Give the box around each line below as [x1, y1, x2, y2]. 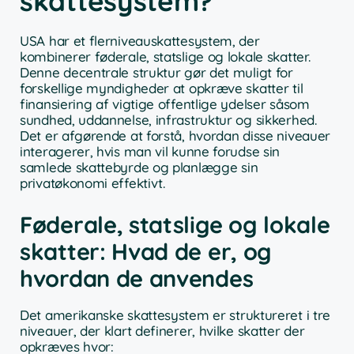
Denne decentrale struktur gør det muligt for [20, 63, 293, 81]
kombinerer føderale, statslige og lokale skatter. [20, 47, 311, 65]
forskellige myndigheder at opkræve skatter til [20, 79, 303, 96]
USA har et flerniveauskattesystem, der [20, 32, 260, 49]
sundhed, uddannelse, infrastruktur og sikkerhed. [20, 111, 317, 128]
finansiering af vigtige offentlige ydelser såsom [20, 95, 310, 112]
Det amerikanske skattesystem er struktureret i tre [20, 307, 331, 324]
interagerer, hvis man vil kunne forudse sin [20, 142, 281, 160]
